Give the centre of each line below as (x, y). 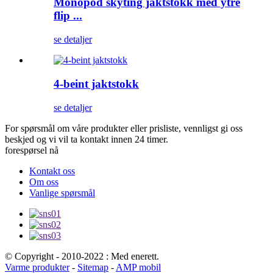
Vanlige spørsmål (62, 193)
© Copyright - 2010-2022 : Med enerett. (82, 256)
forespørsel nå (32, 150)
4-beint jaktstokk (96, 83)
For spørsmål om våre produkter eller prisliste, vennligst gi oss (124, 128)
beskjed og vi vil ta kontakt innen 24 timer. (87, 139)
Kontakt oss (52, 171)
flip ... (68, 16)
